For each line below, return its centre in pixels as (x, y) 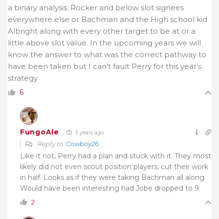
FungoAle (40, 132)
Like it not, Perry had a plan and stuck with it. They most (116, 156)
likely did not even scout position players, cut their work (114, 166)
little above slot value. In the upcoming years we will (104, 43)
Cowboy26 (82, 143)
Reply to (51, 143)
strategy (23, 78)
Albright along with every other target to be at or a (102, 31)
